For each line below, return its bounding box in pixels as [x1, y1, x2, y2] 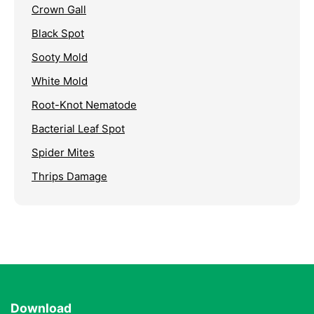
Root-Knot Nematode [32, 97, 137, 111]
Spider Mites [32, 145, 95, 159]
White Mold [32, 74, 88, 88]
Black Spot [32, 26, 84, 40]
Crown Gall [32, 2, 86, 16]
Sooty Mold [32, 50, 88, 64]
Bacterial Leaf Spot [32, 121, 125, 135]
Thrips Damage [32, 169, 107, 183]
